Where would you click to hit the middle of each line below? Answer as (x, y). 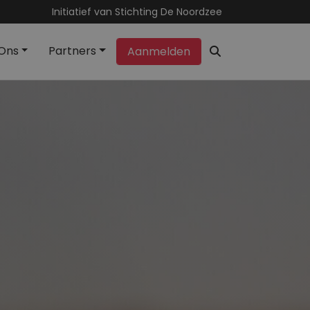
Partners (73, 51)
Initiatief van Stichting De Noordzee (137, 12)
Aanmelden (159, 52)
